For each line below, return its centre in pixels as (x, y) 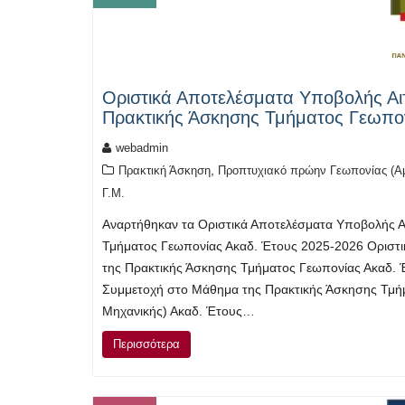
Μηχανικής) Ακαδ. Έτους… (179, 311)
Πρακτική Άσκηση (165, 170)
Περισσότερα (146, 344)
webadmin (142, 147)
